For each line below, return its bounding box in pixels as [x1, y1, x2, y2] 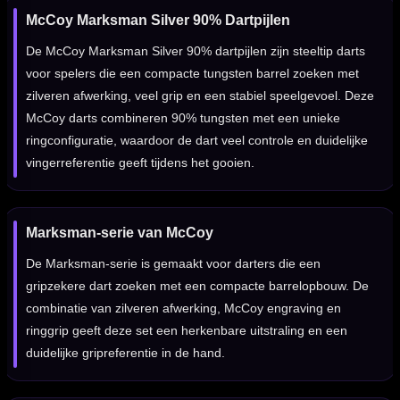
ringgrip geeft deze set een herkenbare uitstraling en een [26, 323, 347, 338]
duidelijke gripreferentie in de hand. [26, 346, 225, 361]
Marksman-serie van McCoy [26, 225, 213, 241]
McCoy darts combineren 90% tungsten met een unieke [26, 111, 340, 126]
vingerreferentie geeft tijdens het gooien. [26, 155, 254, 171]
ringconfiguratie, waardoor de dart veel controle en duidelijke [26, 133, 368, 148]
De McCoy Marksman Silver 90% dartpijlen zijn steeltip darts [26, 44, 365, 59]
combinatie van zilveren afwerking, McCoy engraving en [26, 301, 341, 316]
